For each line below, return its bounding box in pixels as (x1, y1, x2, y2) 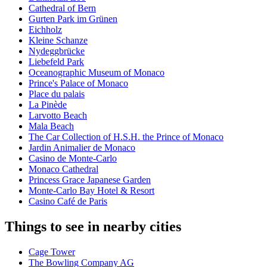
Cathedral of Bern (29, 3, 96, 14)
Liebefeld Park (29, 57, 84, 67)
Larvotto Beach (29, 110, 87, 121)
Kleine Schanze (29, 35, 88, 46)
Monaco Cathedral (29, 164, 98, 175)
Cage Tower (29, 247, 75, 257)
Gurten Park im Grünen (29, 14, 117, 24)
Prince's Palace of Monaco (29, 78, 128, 89)
